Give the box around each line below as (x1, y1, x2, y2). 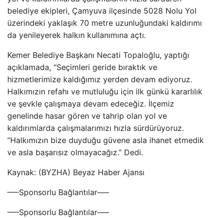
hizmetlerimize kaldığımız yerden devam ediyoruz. (7, 74, 192, 84)
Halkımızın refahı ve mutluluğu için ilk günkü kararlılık (7, 87, 202, 96)
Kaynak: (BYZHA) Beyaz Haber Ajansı (7, 167, 145, 177)
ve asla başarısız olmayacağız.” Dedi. (7, 147, 143, 157)
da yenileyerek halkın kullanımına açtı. (7, 30, 146, 40)
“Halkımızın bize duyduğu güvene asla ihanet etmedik (7, 135, 204, 145)
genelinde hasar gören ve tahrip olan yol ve (7, 111, 167, 121)
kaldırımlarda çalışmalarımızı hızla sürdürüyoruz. (7, 123, 184, 133)
